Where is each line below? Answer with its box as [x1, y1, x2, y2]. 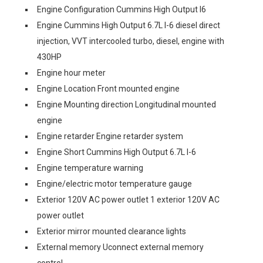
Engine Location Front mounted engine [37, 84, 180, 93]
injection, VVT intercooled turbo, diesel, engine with [37, 36, 224, 46]
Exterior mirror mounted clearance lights [37, 227, 186, 236]
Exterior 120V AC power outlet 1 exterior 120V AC [37, 195, 220, 204]
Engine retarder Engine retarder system [37, 131, 183, 141]
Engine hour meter [37, 68, 106, 77]
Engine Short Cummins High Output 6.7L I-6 [37, 147, 196, 157]
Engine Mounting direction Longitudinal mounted [37, 100, 216, 109]
